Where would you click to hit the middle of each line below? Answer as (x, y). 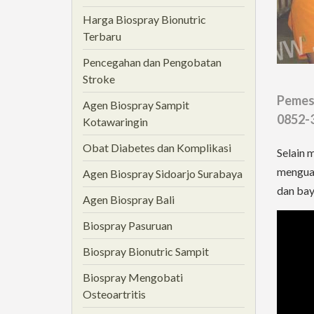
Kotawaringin (115, 122)
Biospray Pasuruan (128, 225)
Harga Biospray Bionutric (144, 19)
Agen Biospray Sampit (136, 105)
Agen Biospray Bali (129, 199)
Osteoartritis (114, 294)
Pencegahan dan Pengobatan (152, 62)
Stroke (99, 79)
